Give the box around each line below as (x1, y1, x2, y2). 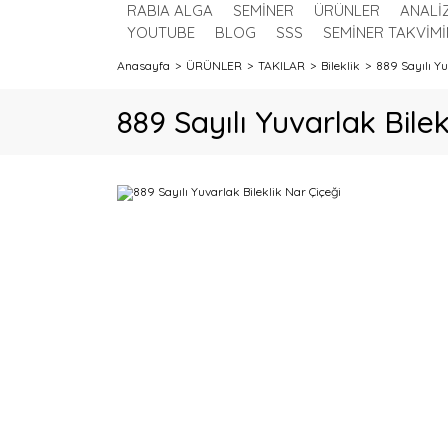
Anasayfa (117, 58, 170, 73)
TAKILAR (258, 58, 305, 73)
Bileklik (321, 58, 360, 73)
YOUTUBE (127, 23, 195, 42)
